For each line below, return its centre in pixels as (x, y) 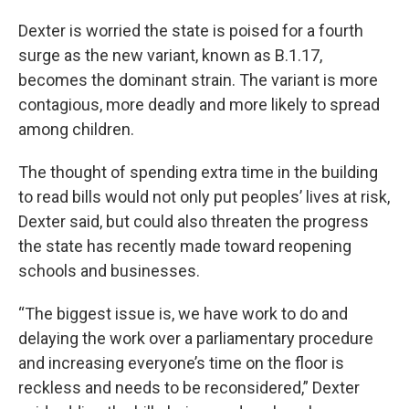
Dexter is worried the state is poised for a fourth (191, 31)
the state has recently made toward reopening (185, 246)
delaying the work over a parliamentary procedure (196, 338)
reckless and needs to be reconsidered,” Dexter (189, 388)
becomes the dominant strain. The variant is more (198, 80)
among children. (76, 129)
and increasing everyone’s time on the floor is (181, 363)
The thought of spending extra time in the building (198, 172)
